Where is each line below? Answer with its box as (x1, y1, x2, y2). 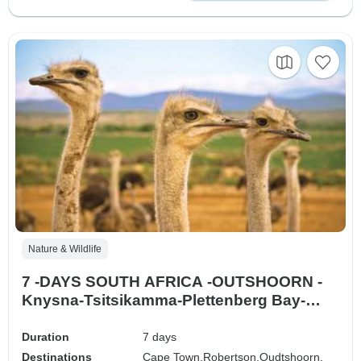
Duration (22, 330, 69, 344)
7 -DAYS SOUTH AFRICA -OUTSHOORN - (22, 273, 322, 291)
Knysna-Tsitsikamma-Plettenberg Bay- (22, 292, 305, 309)
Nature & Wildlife (28, 243, 102, 255)
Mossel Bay (22, 310, 108, 328)
